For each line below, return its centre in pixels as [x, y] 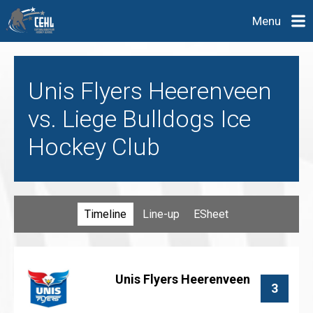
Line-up [161, 214]
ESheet [211, 214]
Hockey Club [94, 147]
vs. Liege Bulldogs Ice [139, 119]
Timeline [105, 214]
